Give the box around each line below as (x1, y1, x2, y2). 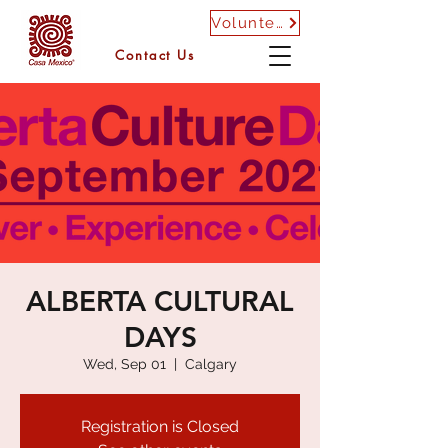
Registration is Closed (81, 417, 239, 436)
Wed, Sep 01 (83, 356, 166, 372)
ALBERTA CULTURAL (26, 284, 294, 318)
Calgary (185, 356, 237, 372)
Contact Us (114, 46, 196, 64)
